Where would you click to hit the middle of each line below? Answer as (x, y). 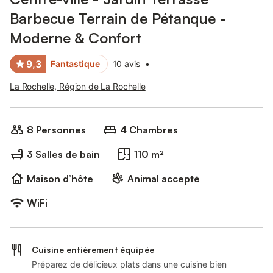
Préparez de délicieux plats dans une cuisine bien (129, 264)
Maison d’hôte (60, 179)
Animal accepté (164, 179)
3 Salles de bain (63, 154)
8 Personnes (56, 130)
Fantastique (75, 64)
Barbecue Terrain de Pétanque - (118, 18)
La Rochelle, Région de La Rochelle (78, 86)
